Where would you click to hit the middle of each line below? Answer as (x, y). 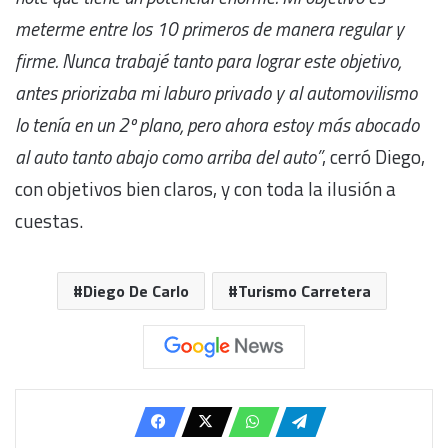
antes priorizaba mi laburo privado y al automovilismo (216, 92)
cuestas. (55, 220)
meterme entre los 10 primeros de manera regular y (209, 28)
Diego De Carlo (135, 290)
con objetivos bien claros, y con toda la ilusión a (205, 188)
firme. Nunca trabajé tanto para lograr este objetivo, (208, 60)
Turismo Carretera (304, 290)
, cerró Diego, (373, 156)
